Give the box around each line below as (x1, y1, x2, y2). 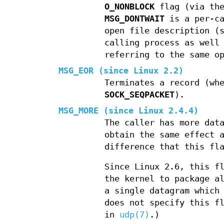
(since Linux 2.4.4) (98, 106, 198, 116)
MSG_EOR (58, 66, 93, 76)
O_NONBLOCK (104, 2, 154, 12)
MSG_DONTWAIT (104, 14, 164, 24)
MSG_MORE (58, 106, 98, 116)
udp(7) (119, 210, 149, 220)
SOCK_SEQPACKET (104, 90, 174, 100)
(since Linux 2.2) (93, 66, 183, 76)
